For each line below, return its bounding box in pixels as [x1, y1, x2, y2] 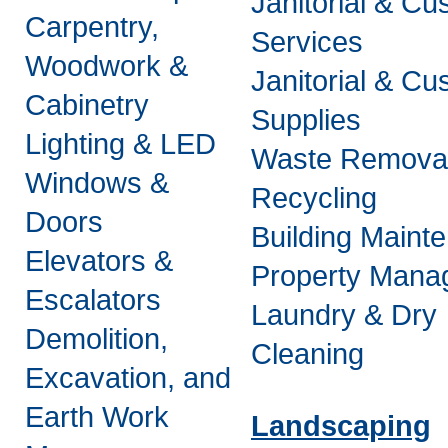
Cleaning [251, 338, 364, 370]
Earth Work [25, 401, 169, 433]
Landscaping [251, 410, 431, 442]
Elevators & [25, 245, 173, 277]
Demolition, [25, 323, 168, 355]
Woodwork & [25, 50, 188, 82]
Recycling [251, 182, 377, 214]
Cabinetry [25, 89, 149, 121]
